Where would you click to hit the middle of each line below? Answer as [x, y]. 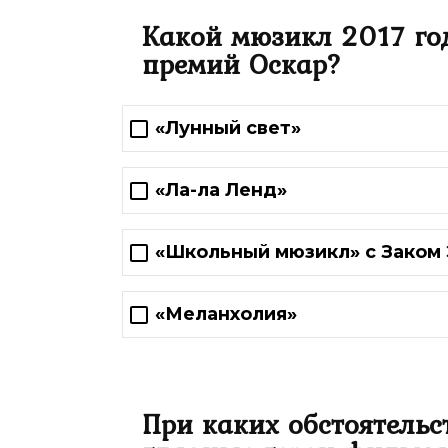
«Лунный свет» [228, 128]
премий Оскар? [242, 63]
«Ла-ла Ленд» [221, 190]
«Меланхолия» [226, 314]
